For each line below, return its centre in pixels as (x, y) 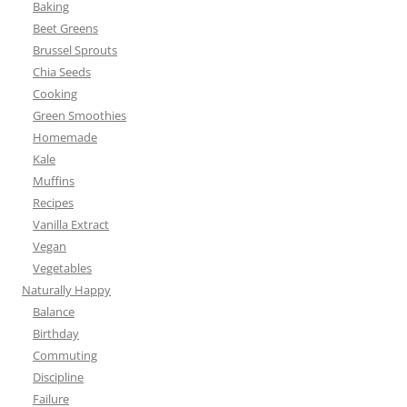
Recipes (53, 203)
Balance (54, 312)
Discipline (58, 377)
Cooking (55, 94)
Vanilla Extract (71, 225)
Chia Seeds (62, 72)
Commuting (65, 356)
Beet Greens (65, 29)
